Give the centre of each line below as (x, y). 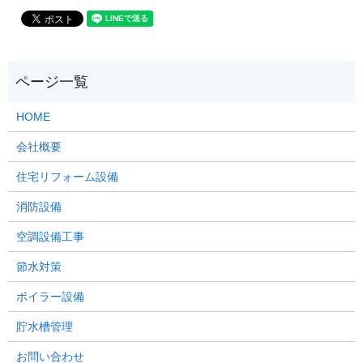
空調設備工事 (50, 236)
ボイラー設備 (50, 296)
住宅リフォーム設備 (67, 176)
